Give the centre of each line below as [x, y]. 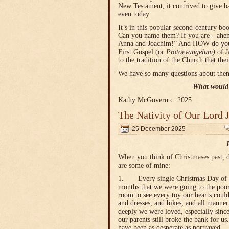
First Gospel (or [142, 52]
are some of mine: [144, 165]
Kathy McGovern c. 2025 [156, 100]
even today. [134, 14]
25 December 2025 [159, 129]
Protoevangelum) [192, 52]
